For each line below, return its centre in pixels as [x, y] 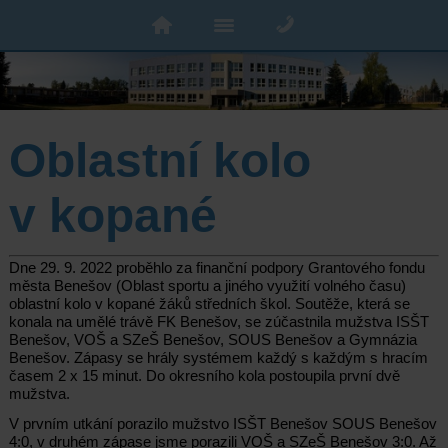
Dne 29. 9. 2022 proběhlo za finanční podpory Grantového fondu [216, 267]
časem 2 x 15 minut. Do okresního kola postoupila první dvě [204, 375]
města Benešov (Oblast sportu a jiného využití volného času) [207, 285]
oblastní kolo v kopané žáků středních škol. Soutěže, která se [209, 303]
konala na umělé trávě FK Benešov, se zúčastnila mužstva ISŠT [218, 321]
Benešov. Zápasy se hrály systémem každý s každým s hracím [218, 357]
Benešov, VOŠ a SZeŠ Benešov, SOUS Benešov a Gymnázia [212, 339]
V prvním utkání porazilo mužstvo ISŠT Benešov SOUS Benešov [222, 423]
